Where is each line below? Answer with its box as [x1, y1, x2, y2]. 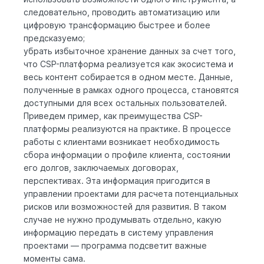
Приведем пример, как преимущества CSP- [24, 110, 203, 121]
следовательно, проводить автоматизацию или [24, 6, 220, 17]
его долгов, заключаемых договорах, [24, 162, 179, 173]
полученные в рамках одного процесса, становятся [24, 84, 239, 95]
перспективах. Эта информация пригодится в [24, 175, 210, 186]
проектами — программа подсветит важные [24, 240, 207, 250]
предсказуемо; [24, 32, 85, 43]
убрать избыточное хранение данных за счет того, [24, 45, 236, 56]
